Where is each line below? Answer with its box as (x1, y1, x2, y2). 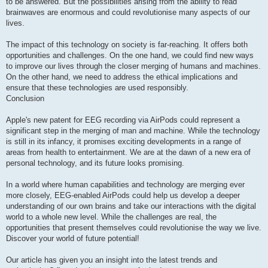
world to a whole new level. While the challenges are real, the (6, 212, 217, 222)
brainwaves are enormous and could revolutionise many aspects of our (6, 8, 250, 17)
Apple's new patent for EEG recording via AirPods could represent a (6, 115, 240, 125)
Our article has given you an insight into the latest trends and (6, 255, 217, 265)
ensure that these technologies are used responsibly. (6, 83, 188, 93)
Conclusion (6, 94, 44, 103)
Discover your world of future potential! (6, 234, 139, 243)
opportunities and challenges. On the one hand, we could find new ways (6, 51, 254, 60)
